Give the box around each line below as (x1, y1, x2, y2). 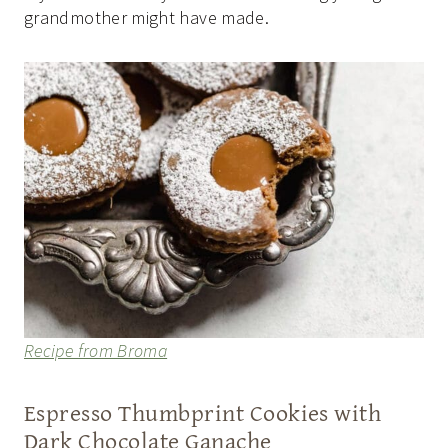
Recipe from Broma (24, 338, 168, 362)
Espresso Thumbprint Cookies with (24, 394, 382, 430)
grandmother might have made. (24, 6, 270, 30)
